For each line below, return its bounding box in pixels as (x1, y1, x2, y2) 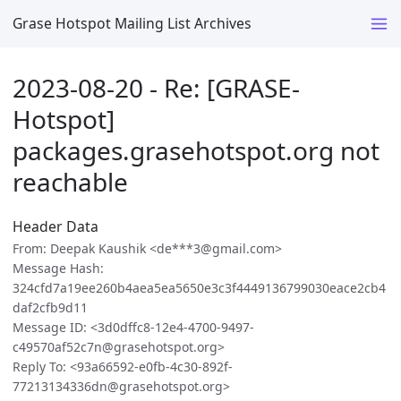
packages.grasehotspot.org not (13, 132, 380, 167)
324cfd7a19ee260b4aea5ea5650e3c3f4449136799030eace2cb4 (13, 279, 386, 297)
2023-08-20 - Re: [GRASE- (13, 70, 300, 105)
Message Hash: (13, 260, 104, 277)
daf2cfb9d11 (13, 299, 88, 317)
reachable (13, 164, 128, 199)
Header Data (13, 217, 98, 237)
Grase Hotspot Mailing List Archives (13, 13, 252, 33)
